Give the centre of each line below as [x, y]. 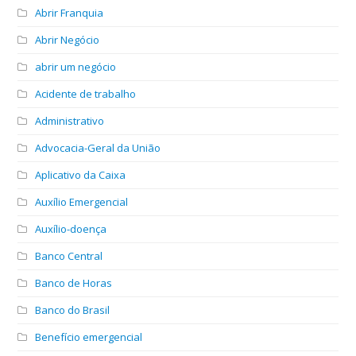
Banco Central [69, 255]
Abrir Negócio [68, 39]
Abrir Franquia [70, 12]
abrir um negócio [76, 66]
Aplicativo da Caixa [81, 174]
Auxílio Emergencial [82, 201]
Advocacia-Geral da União [98, 147]
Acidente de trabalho [86, 93]
